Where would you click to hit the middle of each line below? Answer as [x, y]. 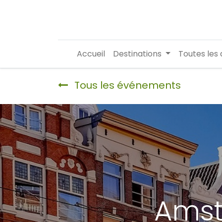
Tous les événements [128, 85]
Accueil [91, 54]
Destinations [138, 54]
